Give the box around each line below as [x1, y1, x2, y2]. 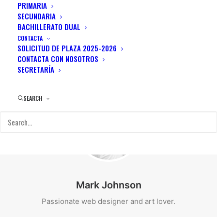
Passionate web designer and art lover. [42, 197, 175, 206]
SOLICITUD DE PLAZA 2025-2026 [17, 43, 117, 53]
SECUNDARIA [17, 11, 56, 21]
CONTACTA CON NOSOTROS [17, 53, 98, 64]
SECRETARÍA [17, 64, 54, 75]
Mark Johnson [76, 179, 141, 191]
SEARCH [23, 94, 42, 102]
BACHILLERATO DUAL [17, 21, 80, 32]
